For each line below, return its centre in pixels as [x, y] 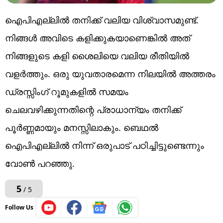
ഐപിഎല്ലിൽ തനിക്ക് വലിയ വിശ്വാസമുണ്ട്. [102, 20]
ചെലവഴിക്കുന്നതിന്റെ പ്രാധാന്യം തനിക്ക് [93, 109]
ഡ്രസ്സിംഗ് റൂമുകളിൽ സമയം [67, 91]
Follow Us [19, 207]
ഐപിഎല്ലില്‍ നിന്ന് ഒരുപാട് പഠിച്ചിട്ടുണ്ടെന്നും [105, 145]
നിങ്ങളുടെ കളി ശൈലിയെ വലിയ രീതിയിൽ [97, 56]
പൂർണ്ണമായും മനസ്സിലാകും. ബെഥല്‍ [82, 127]
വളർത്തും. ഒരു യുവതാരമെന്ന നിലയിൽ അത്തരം [110, 73]
